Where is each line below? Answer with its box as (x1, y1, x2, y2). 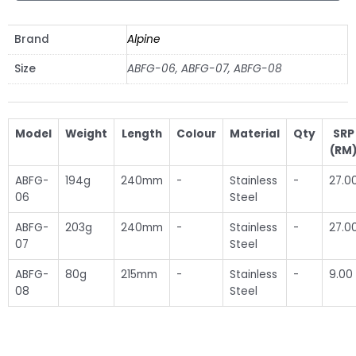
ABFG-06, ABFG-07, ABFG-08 (127, 60, 282, 76)
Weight (65, 126, 107, 142)
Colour (176, 126, 216, 142)
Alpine (127, 31, 160, 47)
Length (122, 126, 162, 142)
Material (230, 126, 280, 142)
